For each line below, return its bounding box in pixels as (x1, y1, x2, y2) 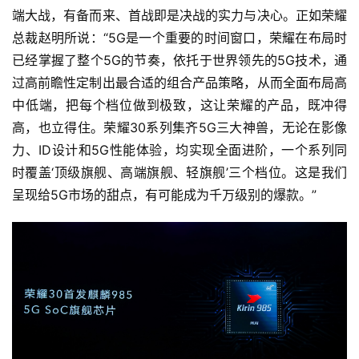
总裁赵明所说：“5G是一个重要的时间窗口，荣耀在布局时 (12, 29, 347, 46)
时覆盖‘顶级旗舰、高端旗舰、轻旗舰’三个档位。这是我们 (12, 163, 347, 180)
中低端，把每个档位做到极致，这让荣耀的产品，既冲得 (12, 96, 347, 113)
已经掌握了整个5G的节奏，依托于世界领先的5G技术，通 (12, 51, 347, 68)
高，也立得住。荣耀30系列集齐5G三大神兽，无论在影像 (12, 119, 347, 135)
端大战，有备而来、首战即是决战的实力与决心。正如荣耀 (12, 6, 347, 23)
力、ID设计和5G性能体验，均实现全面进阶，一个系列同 (12, 141, 347, 158)
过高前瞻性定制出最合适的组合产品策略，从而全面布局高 (12, 74, 347, 91)
